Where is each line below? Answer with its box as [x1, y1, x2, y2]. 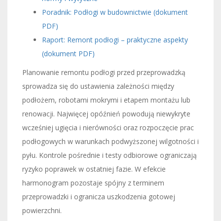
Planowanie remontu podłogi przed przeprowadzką [22, 67, 185, 77]
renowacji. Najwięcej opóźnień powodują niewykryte [22, 109, 190, 118]
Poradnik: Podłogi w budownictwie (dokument [42, 7, 188, 17]
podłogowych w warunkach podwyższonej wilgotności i [22, 136, 199, 146]
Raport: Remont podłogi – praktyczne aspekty [42, 35, 188, 44]
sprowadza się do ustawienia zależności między [22, 81, 174, 91]
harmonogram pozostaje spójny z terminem [22, 178, 164, 187]
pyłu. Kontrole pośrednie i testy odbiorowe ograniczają [22, 150, 197, 160]
